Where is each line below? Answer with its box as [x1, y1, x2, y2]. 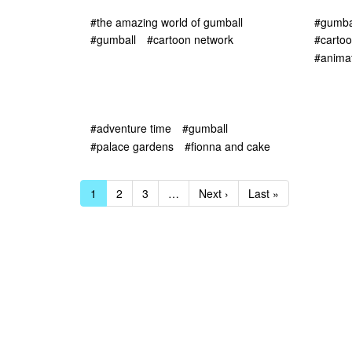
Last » [248, 185, 279, 201]
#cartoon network [147, 31, 233, 48]
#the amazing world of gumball [90, 13, 243, 30]
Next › [199, 185, 229, 201]
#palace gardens [90, 137, 174, 154]
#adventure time [90, 120, 171, 137]
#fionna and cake [185, 137, 270, 154]
